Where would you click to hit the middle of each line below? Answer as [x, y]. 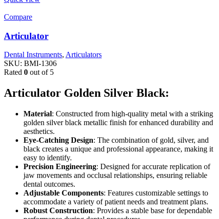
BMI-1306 [40, 64]
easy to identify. [48, 158]
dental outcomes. [49, 184]
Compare [18, 17]
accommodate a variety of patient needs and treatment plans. [116, 202]
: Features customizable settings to [156, 193]
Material [38, 114]
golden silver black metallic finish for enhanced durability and [118, 123]
